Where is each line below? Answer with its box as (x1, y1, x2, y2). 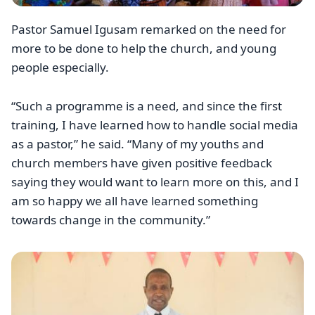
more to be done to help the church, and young (11, 40, 276, 57)
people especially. (11, 59, 109, 76)
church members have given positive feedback (11, 154, 272, 171)
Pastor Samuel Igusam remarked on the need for (11, 21, 286, 38)
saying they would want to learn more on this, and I (11, 173, 299, 190)
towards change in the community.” (11, 211, 210, 228)
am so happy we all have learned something (11, 192, 258, 209)
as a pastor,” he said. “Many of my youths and (11, 135, 264, 152)
